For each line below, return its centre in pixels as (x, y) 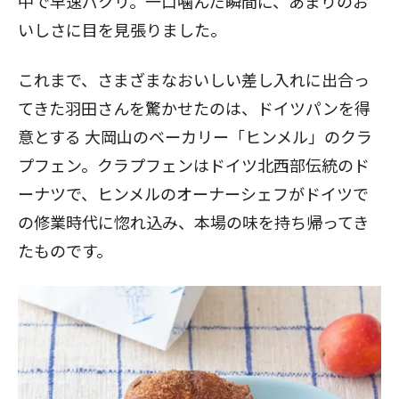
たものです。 (65, 251)
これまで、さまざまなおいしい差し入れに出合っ (194, 80)
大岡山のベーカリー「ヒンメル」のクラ (228, 137)
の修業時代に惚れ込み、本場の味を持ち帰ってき (193, 222)
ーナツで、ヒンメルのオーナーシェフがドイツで (193, 194)
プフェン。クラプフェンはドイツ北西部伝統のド (194, 165)
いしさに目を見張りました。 (122, 30)
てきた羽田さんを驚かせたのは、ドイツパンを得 (194, 108)
